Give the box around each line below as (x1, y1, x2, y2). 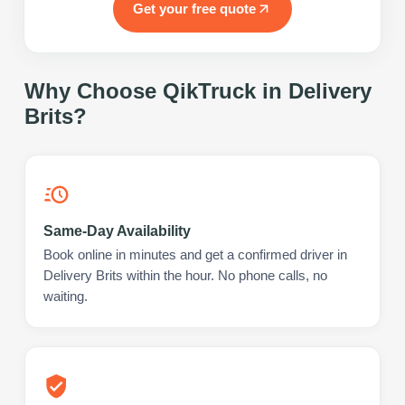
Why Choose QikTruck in (24, 78, 288, 103)
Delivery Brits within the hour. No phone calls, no (43, 268, 327, 283)
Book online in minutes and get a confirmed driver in (43, 247, 347, 262)
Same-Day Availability (43, 222, 191, 239)
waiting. (43, 288, 88, 304)
